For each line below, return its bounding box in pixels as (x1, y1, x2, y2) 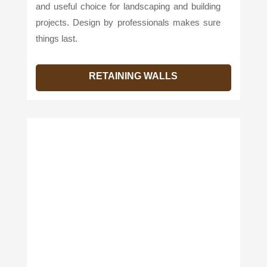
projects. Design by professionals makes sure (35, 17, 221, 28)
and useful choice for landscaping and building (35, 1, 221, 12)
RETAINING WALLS (89, 71, 178, 82)
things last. (35, 33, 77, 44)
